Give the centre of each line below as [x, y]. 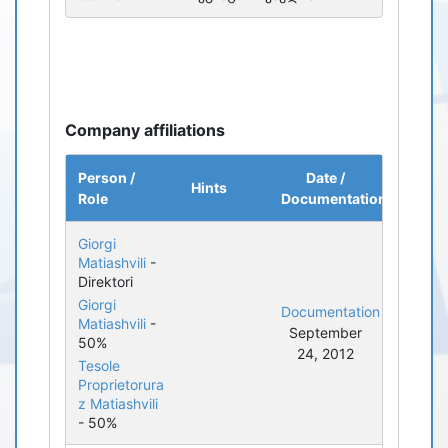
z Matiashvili [118, 403]
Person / [106, 177]
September [325, 332]
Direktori [105, 281]
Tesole [99, 365]
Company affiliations [145, 130]
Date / [325, 177]
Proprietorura [121, 384]
